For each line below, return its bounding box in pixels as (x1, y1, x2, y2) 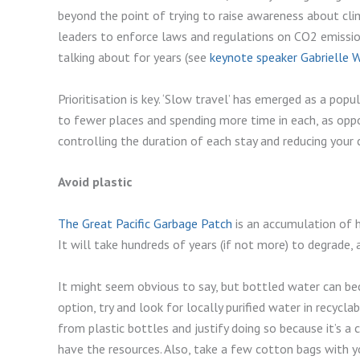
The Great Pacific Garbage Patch (58, 215, 232, 231)
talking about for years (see (58, 49, 210, 66)
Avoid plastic (58, 174, 132, 190)
